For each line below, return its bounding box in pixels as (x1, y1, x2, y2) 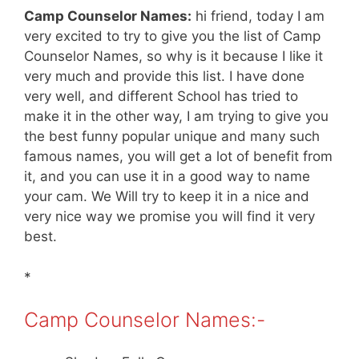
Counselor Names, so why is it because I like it (24, 48, 323, 65)
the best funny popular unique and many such (24, 128, 320, 145)
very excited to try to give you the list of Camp (24, 28, 321, 45)
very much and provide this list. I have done (24, 68, 305, 85)
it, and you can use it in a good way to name (24, 168, 310, 185)
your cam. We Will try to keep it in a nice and (24, 188, 309, 205)
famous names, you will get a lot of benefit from (24, 148, 333, 165)
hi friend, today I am (192, 8, 325, 25)
